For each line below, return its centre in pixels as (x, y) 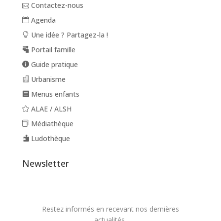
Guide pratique (53, 65)
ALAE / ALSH (50, 109)
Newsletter (45, 164)
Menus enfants (54, 94)
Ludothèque (49, 139)
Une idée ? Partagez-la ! (68, 35)
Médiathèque (51, 124)
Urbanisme (47, 79)
